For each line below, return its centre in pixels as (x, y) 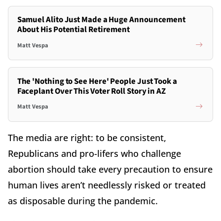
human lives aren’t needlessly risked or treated (107, 185)
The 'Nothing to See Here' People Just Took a (97, 81)
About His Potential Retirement (74, 30)
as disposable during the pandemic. (83, 201)
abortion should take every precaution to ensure (110, 169)
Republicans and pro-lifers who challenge (94, 153)
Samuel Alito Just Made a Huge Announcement (101, 20)
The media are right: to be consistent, (87, 137)
